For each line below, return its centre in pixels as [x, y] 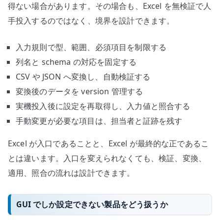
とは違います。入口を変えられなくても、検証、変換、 [107, 158]
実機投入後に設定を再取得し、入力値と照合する [103, 106]
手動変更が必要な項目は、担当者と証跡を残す [99, 121]
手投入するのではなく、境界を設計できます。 [91, 20]
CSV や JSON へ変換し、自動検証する [83, 76]
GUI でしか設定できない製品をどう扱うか [92, 205]
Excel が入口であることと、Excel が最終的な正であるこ [109, 143]
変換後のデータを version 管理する [80, 91]
